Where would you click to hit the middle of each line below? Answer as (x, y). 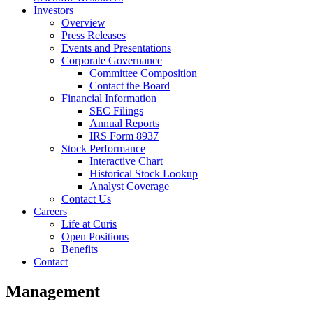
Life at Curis (89, 224)
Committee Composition (143, 73)
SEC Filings (116, 110)
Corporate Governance (112, 60)
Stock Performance (103, 148)
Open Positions (95, 236)
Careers (50, 211)
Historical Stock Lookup (144, 173)
